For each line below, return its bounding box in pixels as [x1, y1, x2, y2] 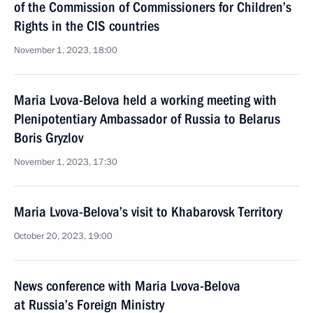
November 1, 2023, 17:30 [14, 156, 117, 168]
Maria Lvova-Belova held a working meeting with [14, 92, 277, 108]
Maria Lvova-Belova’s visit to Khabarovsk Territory [14, 203, 282, 220]
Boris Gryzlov [14, 129, 83, 146]
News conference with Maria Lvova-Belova [14, 277, 240, 294]
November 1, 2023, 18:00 [14, 44, 117, 57]
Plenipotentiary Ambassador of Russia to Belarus [14, 110, 280, 127]
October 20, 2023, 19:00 [14, 230, 112, 242]
